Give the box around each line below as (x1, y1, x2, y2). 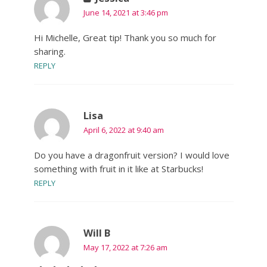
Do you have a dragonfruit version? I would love (33, 149, 229, 162)
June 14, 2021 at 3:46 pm (83, 7, 168, 18)
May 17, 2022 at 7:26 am (83, 242, 167, 253)
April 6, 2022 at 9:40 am (83, 125, 164, 136)
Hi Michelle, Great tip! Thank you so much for (33, 32, 216, 44)
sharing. (33, 45, 66, 58)
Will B (83, 226, 110, 240)
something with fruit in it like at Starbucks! (33, 163, 203, 175)
